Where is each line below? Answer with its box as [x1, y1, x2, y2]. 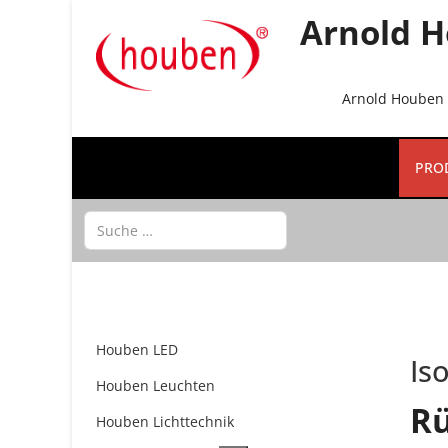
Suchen [83, 212, 133, 231]
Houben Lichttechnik [96, 412, 234, 432]
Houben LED [96, 340, 178, 360]
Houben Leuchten [96, 376, 215, 396]
